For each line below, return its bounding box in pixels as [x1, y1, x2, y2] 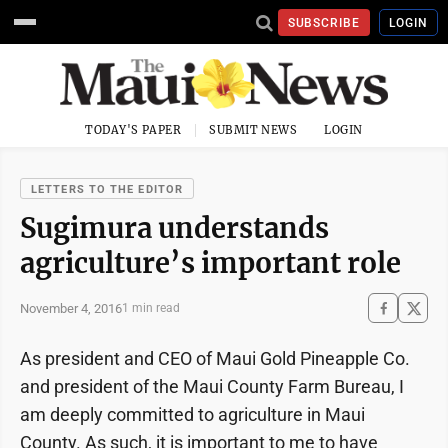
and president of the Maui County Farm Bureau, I [20, 376, 404, 397]
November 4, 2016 [20, 300, 122, 316]
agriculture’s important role [20, 246, 401, 280]
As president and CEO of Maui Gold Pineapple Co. [20, 348, 410, 369]
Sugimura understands [20, 211, 329, 245]
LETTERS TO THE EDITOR [31, 183, 184, 196]
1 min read [122, 301, 180, 315]
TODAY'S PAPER [85, 123, 182, 137]
